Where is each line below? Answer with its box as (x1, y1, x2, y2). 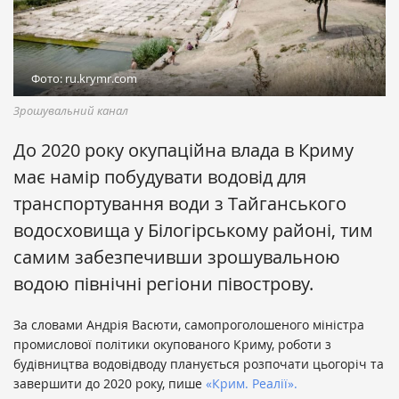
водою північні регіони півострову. (13, 272, 313, 297)
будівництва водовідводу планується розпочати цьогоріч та (13, 355, 384, 373)
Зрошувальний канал (13, 102, 128, 119)
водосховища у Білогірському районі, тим (13, 218, 373, 243)
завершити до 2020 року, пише (13, 375, 206, 393)
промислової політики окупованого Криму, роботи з (13, 336, 331, 354)
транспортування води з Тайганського (13, 191, 346, 216)
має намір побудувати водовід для (13, 165, 306, 190)
